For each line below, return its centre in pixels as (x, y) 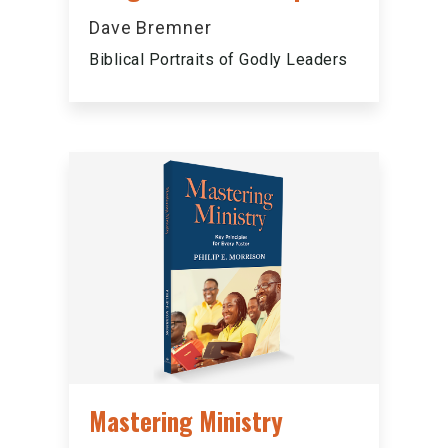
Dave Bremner (150, 27)
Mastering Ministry (186, 420)
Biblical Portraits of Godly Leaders (218, 59)
